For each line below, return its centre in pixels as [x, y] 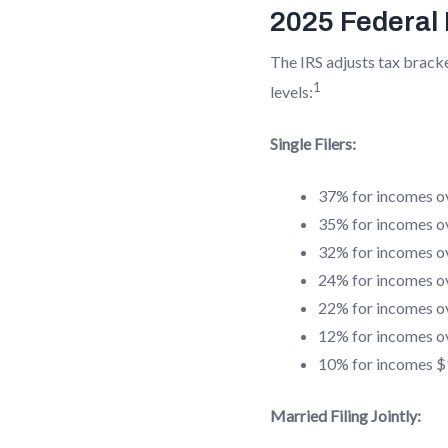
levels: [291, 92]
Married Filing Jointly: [345, 416]
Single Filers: [313, 144]
